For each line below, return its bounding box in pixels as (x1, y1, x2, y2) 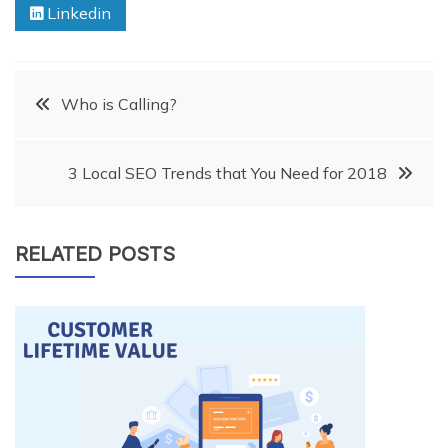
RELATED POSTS (15, 242, 175, 266)
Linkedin (43, 3, 111, 23)
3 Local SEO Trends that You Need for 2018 (68, 163, 387, 183)
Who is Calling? (61, 94, 177, 114)
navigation (14, 139, 191, 183)
